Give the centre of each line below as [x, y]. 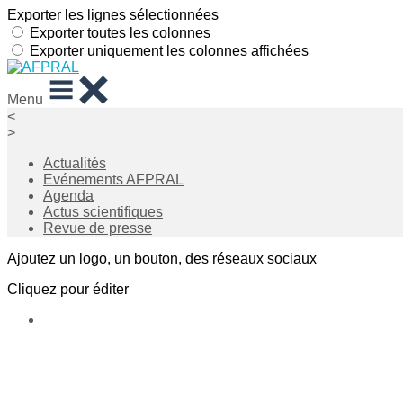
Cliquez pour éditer [68, 289]
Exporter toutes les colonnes [120, 33]
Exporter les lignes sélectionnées [113, 15]
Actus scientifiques [103, 212]
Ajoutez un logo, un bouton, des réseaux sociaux [162, 259]
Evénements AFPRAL [113, 179]
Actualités [75, 163]
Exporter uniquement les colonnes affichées [169, 51]
